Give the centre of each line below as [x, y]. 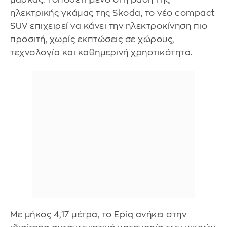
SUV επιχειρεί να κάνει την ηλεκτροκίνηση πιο [109, 26]
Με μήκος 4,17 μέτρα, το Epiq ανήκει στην [98, 214]
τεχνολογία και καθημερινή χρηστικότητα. [101, 52]
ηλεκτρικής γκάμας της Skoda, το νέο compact [112, 13]
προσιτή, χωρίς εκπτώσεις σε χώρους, [92, 39]
